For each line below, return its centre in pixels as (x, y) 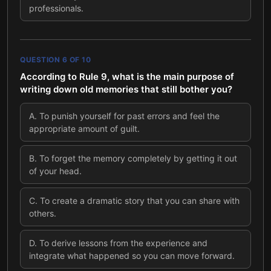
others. (43, 213)
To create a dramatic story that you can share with (140, 201)
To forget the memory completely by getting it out (138, 158)
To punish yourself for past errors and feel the (129, 116)
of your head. (55, 171)
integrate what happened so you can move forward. (132, 256)
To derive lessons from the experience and (123, 243)
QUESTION (41, 60)
